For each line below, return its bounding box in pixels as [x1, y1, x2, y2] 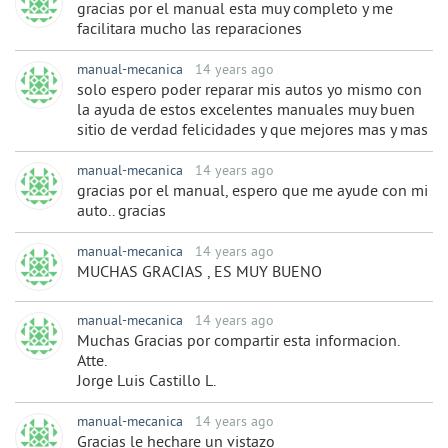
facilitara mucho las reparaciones [77, 20, 302, 41]
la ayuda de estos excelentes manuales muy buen [77, 101, 415, 122]
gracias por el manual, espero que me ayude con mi [77, 182, 428, 203]
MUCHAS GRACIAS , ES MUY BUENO [77, 263, 322, 284]
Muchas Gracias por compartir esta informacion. [77, 332, 400, 353]
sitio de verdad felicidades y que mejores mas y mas [77, 121, 428, 142]
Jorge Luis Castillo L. [77, 372, 216, 393]
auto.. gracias [77, 202, 166, 223]
